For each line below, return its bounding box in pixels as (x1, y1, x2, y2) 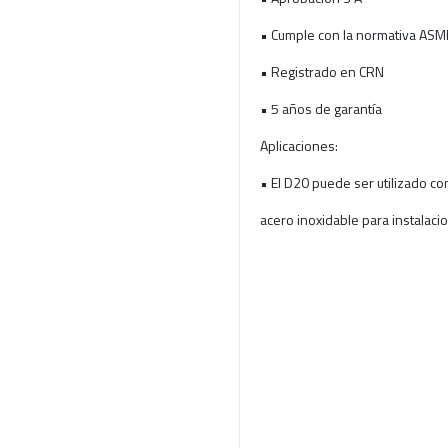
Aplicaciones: (260, 134, 338, 156)
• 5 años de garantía (260, 97, 382, 119)
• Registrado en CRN (260, 60, 384, 82)
